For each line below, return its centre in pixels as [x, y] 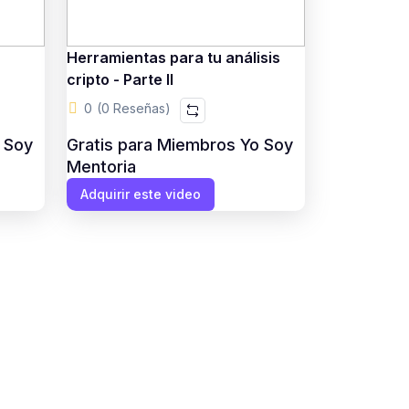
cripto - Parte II [120, 79]
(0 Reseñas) [133, 108]
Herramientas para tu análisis [173, 58]
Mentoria [101, 167]
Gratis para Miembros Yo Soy [179, 145]
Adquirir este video [140, 194]
